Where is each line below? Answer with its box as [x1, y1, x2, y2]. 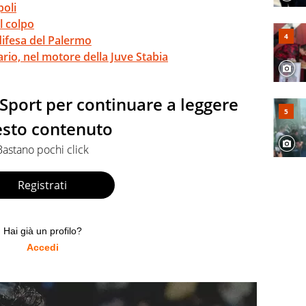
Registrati [18, 177, 67, 193]
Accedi [26, 242, 59, 253]
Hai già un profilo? [3, 225, 82, 237]
